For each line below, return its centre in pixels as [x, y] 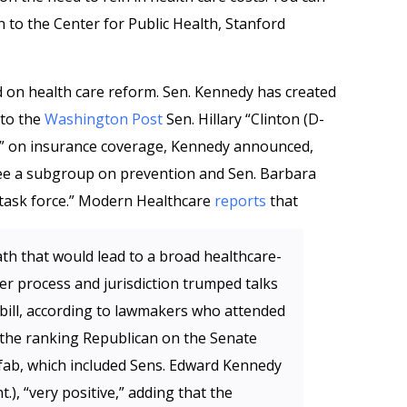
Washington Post [104, 119]
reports [242, 201]
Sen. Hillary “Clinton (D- [243, 119]
